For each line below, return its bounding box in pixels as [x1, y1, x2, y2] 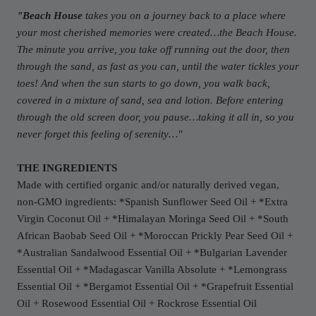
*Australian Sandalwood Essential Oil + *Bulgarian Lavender [17, 247, 287, 259]
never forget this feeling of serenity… [17, 128, 178, 140]
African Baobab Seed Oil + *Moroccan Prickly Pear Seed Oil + [17, 230, 293, 242]
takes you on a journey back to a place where [83, 10, 286, 22]
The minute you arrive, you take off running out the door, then [17, 44, 290, 56]
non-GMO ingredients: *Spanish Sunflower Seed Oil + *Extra [17, 196, 288, 208]
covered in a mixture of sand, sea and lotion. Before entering [17, 95, 284, 107]
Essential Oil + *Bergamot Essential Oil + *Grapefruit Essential [17, 281, 293, 293]
